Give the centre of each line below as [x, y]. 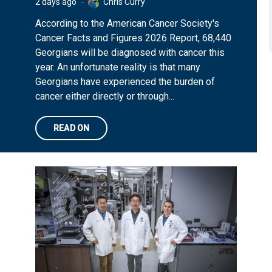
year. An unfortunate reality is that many [118, 67]
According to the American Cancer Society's [127, 23]
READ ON [72, 128]
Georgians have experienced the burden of [125, 82]
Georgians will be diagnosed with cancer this [130, 53]
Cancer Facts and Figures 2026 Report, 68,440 [133, 38]
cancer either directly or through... [105, 96]
